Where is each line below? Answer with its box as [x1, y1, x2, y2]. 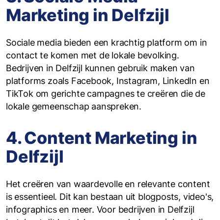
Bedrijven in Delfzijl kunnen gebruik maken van [6, 63, 195, 73]
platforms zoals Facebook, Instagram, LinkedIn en [6, 76, 210, 86]
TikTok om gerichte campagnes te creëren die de [6, 88, 205, 99]
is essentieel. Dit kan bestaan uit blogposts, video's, [6, 192, 214, 202]
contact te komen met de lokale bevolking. [6, 50, 179, 60]
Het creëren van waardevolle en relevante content [6, 179, 210, 189]
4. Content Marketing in [6, 128, 197, 148]
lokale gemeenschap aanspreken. [6, 101, 142, 111]
